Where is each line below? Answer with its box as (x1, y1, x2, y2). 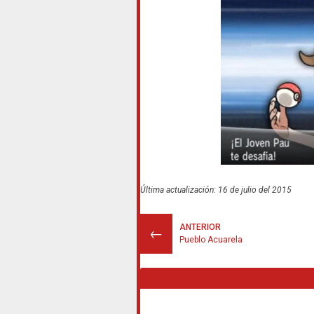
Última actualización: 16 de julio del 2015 (139, 185, 292, 196)
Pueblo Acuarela (179, 235, 243, 245)
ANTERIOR (179, 222, 221, 233)
